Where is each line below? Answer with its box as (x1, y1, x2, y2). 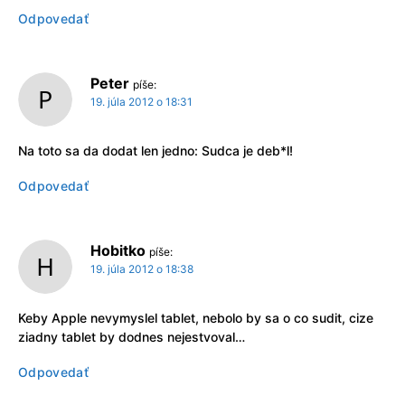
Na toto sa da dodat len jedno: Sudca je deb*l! (18, 143, 293, 159)
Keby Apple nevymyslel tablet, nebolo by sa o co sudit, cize (18, 310, 373, 326)
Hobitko (90, 241, 146, 260)
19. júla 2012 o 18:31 (90, 95, 193, 109)
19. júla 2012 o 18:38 (90, 262, 193, 277)
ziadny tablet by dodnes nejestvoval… (18, 329, 245, 345)
